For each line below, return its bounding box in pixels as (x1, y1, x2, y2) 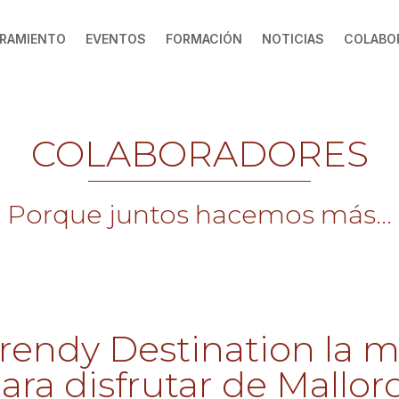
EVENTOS (85, 31, 146, 46)
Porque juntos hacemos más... (7, 198, 392, 230)
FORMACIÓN (165, 31, 242, 46)
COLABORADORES (30, 131, 369, 175)
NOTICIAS (261, 31, 324, 46)
